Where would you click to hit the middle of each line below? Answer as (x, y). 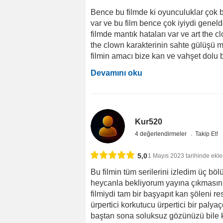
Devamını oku (116, 73)
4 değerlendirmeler (162, 134)
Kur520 (149, 121)
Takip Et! (207, 134)
